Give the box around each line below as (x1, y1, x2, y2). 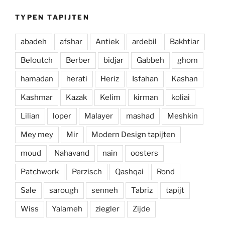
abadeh (21, 37, 47, 46)
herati (66, 74, 87, 83)
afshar (60, 37, 82, 46)
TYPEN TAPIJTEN (15, 13, 90, 22)
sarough (49, 185, 78, 195)
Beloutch (21, 55, 53, 65)
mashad (126, 111, 154, 121)
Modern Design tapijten (91, 130, 175, 139)
